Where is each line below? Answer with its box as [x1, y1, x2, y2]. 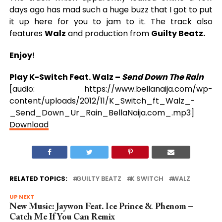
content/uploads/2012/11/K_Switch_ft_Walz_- [9, 95, 195, 107]
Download [9, 119, 49, 130]
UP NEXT [9, 193, 34, 201]
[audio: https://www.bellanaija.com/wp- [9, 83, 213, 95]
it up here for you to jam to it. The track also [9, 16, 213, 27]
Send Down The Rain [121, 71, 204, 83]
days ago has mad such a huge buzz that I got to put [9, 4, 213, 15]
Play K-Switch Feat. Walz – [9, 71, 122, 83]
